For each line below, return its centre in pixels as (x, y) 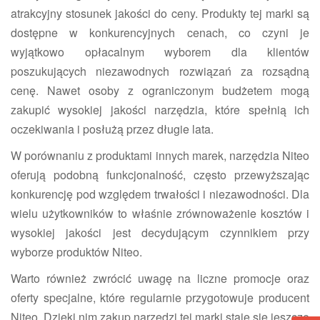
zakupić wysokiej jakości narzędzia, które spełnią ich (160, 109)
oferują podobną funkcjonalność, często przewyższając (160, 174)
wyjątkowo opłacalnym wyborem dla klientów (160, 51)
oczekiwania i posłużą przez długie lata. (112, 129)
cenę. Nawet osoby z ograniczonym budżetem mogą (160, 90)
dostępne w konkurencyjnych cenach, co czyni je (160, 32)
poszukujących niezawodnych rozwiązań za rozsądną (160, 71)
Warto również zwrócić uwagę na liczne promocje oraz (160, 278)
